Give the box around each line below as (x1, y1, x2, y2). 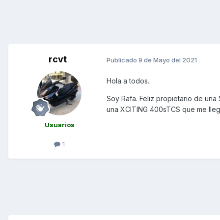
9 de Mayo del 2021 (138, 55, 197, 64)
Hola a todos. (107, 77, 149, 85)
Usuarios (44, 121, 75, 129)
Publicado (107, 55, 138, 64)
